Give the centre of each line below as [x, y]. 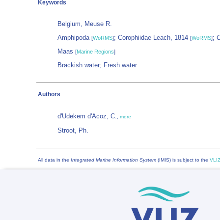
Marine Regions [95, 52]
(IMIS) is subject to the [183, 160]
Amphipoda [74, 38]
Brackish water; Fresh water [97, 65]
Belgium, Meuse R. [85, 24]
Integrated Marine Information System [113, 160]
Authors [49, 94]
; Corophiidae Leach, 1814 [152, 38]
